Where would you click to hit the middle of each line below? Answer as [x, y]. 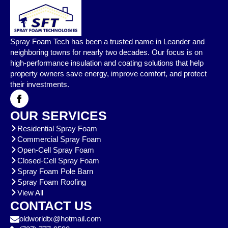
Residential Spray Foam [57, 128]
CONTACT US [51, 205]
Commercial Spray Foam [59, 139]
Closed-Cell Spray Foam [58, 160]
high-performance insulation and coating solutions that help [107, 63]
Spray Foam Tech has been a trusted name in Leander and [107, 41]
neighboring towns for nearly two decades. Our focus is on [106, 52]
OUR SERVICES [59, 115]
